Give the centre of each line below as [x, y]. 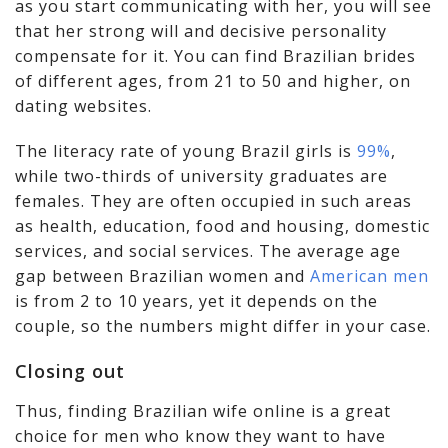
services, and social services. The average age [208, 251]
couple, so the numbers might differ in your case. [223, 326]
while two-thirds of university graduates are [201, 176]
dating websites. [83, 106]
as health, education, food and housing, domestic [222, 226]
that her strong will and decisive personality [201, 31]
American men [369, 276]
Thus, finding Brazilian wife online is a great [203, 411]
